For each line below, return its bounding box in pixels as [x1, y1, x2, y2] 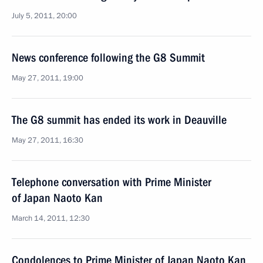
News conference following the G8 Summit [12, 50, 205, 65]
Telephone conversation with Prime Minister [12, 175, 211, 189]
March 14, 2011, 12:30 [12, 213, 90, 224]
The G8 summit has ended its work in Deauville [12, 113, 227, 127]
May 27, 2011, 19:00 [12, 73, 83, 83]
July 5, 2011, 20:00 [12, 11, 77, 21]
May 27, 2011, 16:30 [12, 135, 83, 146]
